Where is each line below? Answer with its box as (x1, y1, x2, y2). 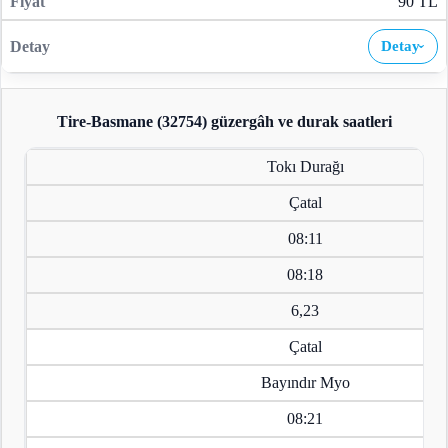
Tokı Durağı (266, 158, 344, 176)
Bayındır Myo (260, 374, 350, 392)
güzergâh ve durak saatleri (206, 113, 392, 131)
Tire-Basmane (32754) (56, 113, 207, 131)
